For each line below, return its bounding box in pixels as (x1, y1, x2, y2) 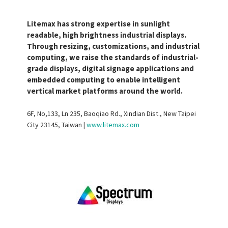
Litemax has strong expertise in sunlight (27, 18, 170, 28)
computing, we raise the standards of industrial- (27, 52, 198, 62)
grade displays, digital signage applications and (27, 63, 194, 73)
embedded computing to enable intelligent (27, 74, 180, 84)
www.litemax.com (87, 120, 139, 129)
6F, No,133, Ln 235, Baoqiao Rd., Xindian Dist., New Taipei (27, 108, 196, 118)
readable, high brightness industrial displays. (27, 30, 186, 40)
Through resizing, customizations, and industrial (27, 41, 199, 51)
